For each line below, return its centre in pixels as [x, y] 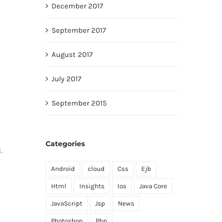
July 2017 [66, 79]
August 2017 [72, 55]
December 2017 [77, 6]
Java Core [153, 186]
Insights [92, 186]
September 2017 [79, 30]
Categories [65, 144]
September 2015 [79, 103]
